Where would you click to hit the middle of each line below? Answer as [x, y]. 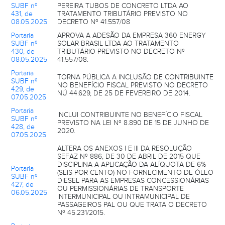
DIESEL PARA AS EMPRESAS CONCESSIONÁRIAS [133, 181]
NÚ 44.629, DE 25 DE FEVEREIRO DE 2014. [124, 93]
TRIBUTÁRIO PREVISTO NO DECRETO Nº [121, 51]
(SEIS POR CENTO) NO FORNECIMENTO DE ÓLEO [135, 173]
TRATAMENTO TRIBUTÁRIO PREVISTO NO [123, 14]
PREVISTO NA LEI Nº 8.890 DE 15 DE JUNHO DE [133, 123]
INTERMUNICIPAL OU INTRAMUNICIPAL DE [124, 197]
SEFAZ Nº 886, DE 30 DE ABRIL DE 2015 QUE [129, 156]
